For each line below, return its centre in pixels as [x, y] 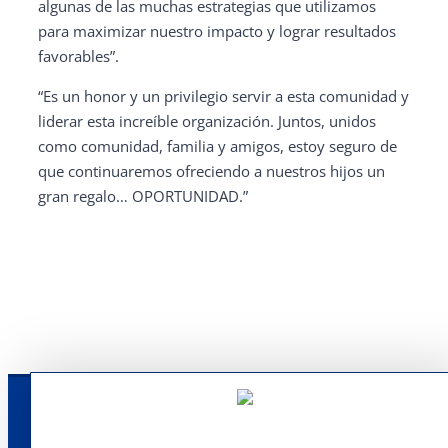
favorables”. [78, 56]
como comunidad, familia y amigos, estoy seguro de [217, 146]
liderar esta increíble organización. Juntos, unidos [207, 121]
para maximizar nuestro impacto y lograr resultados [217, 31]
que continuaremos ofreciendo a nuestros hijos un [211, 171]
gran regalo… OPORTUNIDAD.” [143, 196]
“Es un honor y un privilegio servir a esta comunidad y [223, 96]
